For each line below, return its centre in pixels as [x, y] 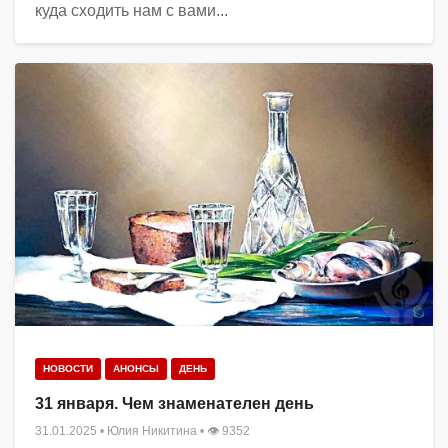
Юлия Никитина [152, 431]
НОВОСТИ [68, 369]
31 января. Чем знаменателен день [174, 404]
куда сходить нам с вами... [131, 11]
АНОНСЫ [136, 369]
